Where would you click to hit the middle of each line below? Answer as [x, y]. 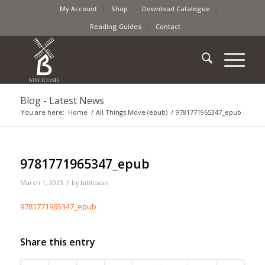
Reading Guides [116, 26]
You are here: [42, 112]
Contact [168, 26]
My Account [79, 9]
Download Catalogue [176, 9]
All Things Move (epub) [131, 112]
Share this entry [57, 242]
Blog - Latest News [62, 101]
